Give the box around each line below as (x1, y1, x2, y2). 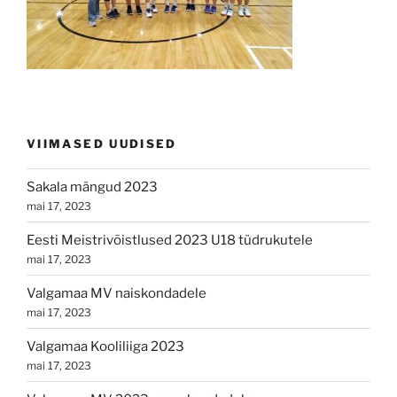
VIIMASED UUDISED (27, 136, 177, 151)
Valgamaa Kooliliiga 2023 (27, 338, 184, 354)
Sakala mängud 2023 (27, 178, 158, 195)
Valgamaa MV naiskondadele (27, 284, 206, 301)
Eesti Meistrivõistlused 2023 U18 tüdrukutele (27, 231, 313, 248)
